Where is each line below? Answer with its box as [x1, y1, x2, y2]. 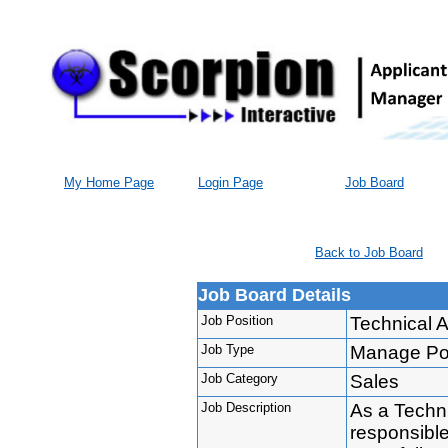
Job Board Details [197, 284, 351, 305]
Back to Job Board [315, 244, 423, 260]
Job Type [200, 341, 254, 357]
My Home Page [64, 174, 154, 190]
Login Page [198, 174, 263, 190]
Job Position [200, 312, 273, 328]
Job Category [200, 370, 278, 386]
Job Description [200, 399, 291, 415]
